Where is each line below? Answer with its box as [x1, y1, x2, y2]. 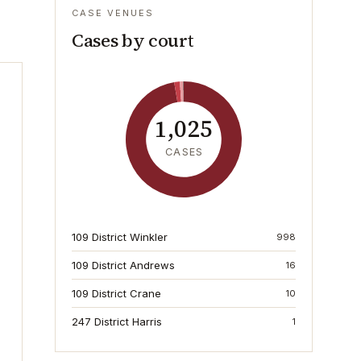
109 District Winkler [72, 230, 168, 243]
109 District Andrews [72, 259, 175, 272]
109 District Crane [72, 287, 161, 300]
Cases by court [72, 28, 193, 52]
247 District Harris [72, 315, 162, 328]
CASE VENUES [72, 7, 154, 19]
